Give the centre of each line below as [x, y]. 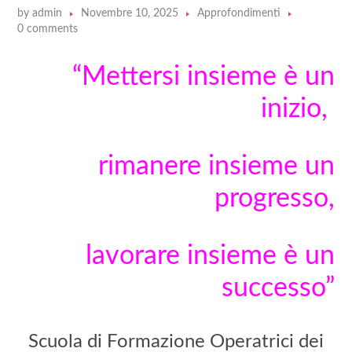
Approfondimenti [239, 14]
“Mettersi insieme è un [203, 77]
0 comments [48, 29]
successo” [278, 289]
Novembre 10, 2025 [130, 14]
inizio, [297, 110]
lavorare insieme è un [210, 257]
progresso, [274, 199]
